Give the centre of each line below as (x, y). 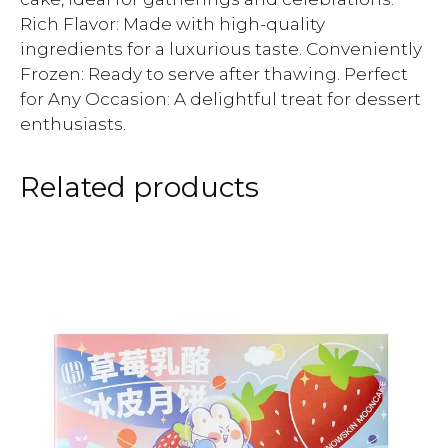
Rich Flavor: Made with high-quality (172, 24)
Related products (139, 187)
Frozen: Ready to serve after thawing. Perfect (214, 74)
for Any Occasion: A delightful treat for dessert (220, 99)
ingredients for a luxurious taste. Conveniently (221, 49)
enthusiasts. (73, 124)
